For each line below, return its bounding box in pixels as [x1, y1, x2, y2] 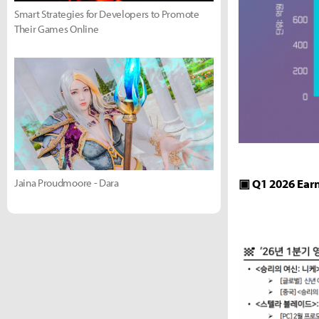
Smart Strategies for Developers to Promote [14, 7, 199, 21]
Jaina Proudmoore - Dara [14, 175, 119, 189]
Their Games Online [14, 22, 99, 36]
